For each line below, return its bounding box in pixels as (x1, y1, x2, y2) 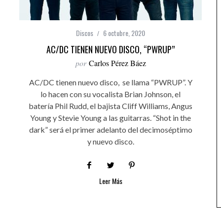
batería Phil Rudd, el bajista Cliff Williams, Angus (29, 101, 192, 110)
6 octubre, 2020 (103, 28, 145, 38)
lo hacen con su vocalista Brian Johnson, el (40, 89, 181, 99)
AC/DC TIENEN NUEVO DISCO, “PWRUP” (46, 43, 175, 56)
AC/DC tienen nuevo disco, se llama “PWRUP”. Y (29, 77, 192, 87)
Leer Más (99, 176, 122, 186)
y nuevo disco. (87, 137, 134, 146)
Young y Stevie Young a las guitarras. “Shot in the (30, 113, 191, 122)
